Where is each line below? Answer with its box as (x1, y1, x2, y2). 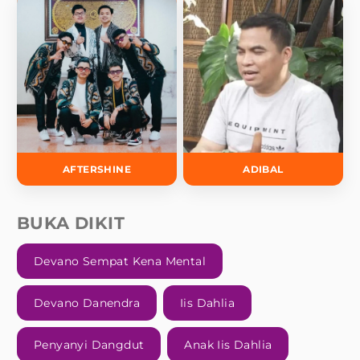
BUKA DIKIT (17, 213, 125, 234)
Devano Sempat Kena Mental (34, 254, 206, 269)
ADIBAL (243, 163, 284, 176)
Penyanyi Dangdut (34, 337, 145, 353)
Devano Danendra (34, 296, 140, 311)
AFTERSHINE (63, 163, 131, 176)
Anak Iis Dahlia (184, 337, 272, 353)
